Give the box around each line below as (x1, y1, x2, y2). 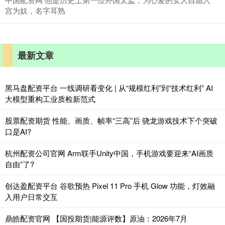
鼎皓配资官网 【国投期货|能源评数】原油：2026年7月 (5, 212, 187, 223)
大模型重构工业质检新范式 (5, 93, 95, 104)
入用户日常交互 (5, 191, 58, 202)
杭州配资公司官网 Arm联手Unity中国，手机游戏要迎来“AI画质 (5, 147, 213, 158)
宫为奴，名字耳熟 (5, 5, 65, 16)
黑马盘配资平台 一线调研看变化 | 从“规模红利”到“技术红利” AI (5, 82, 213, 93)
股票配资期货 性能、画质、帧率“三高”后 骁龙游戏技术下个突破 (5, 115, 217, 126)
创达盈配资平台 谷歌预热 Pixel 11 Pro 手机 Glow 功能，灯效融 (5, 180, 215, 191)
